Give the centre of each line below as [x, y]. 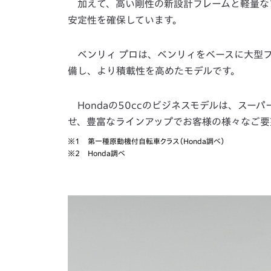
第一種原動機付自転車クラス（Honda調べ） [155, 141]
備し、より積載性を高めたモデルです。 [154, 71]
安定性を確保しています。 [125, 20]
